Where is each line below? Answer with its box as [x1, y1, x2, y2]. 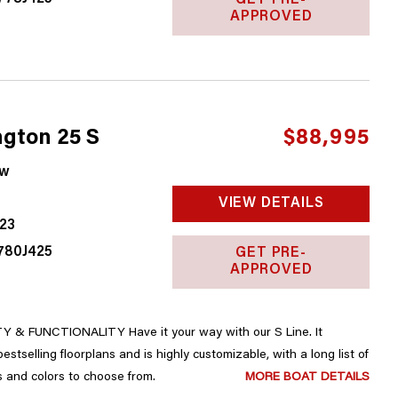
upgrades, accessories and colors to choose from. [127, 371, 155, 384]
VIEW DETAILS [218, 196, 324, 211]
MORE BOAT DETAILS [244, 371, 370, 384]
